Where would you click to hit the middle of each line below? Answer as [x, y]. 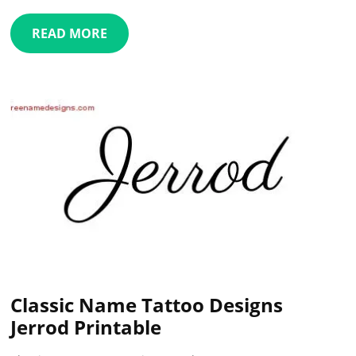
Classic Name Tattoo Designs [147, 304]
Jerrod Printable [86, 327]
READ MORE [70, 33]
